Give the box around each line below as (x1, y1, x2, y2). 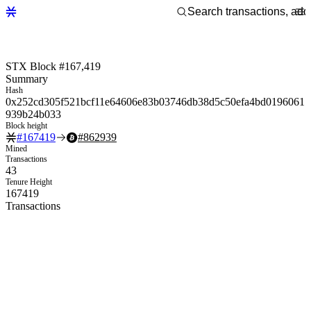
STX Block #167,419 (6, 60, 101, 72)
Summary (6, 72, 48, 85)
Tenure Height (6, 176, 52, 187)
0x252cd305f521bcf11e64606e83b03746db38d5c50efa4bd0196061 (6, 95, 305, 108)
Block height (6, 120, 47, 131)
